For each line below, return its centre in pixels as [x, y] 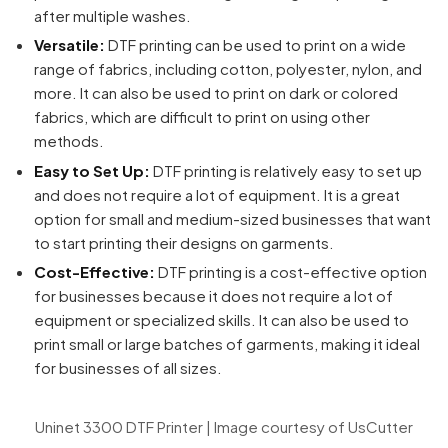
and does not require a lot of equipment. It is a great [216, 194]
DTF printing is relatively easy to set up [285, 170]
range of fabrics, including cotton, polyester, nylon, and [227, 69]
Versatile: [69, 45]
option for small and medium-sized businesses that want [232, 218]
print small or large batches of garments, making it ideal [226, 344]
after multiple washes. [112, 15]
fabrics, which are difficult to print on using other [201, 117]
